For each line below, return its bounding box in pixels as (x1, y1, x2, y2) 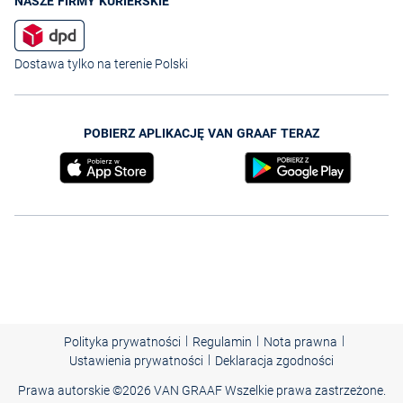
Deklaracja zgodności (215, 354, 334, 369)
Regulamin (192, 335, 252, 350)
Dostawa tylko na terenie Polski (14, 57, 188, 72)
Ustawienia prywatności (69, 354, 203, 369)
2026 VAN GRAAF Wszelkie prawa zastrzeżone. (121, 383, 386, 399)
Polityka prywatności (63, 335, 181, 350)
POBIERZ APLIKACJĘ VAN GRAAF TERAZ (84, 126, 319, 141)
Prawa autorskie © (17, 383, 122, 399)
